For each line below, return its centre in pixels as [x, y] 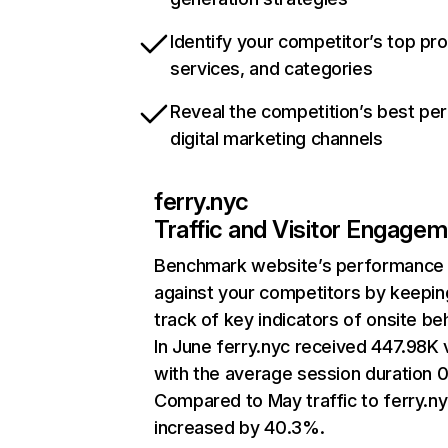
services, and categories [271, 68]
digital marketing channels [276, 138]
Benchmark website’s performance [299, 265]
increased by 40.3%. [239, 427]
